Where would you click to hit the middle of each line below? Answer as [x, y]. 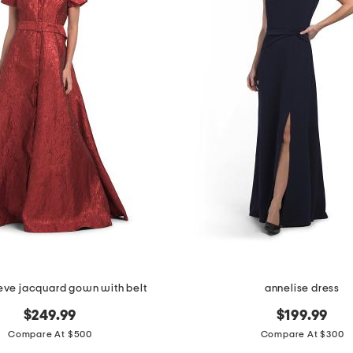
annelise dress [302, 289]
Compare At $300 [302, 334]
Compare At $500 [50, 334]
